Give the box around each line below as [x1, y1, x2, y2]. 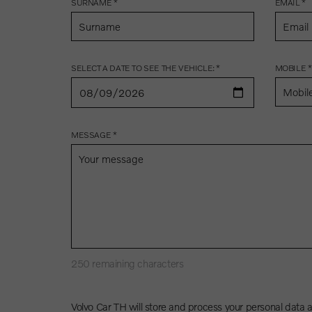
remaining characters [89, 256, 184, 270]
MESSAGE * [71, 129, 117, 140]
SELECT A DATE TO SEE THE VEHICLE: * [71, 62, 220, 73]
